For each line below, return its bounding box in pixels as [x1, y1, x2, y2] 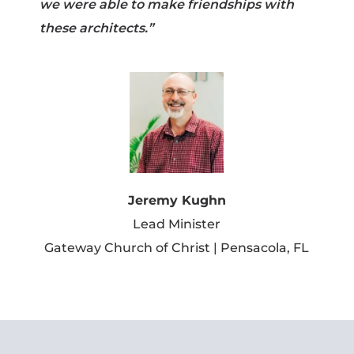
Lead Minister [133, 216, 221, 232]
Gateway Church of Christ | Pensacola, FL [44, 239, 310, 255]
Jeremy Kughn [127, 192, 226, 208]
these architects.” [39, 20, 153, 36]
